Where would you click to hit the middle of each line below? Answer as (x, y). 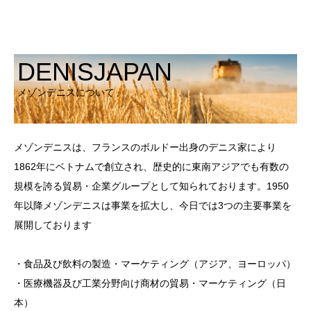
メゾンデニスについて (66, 92)
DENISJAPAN (95, 72)
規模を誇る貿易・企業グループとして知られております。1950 (151, 186)
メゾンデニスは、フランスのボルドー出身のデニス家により (145, 147)
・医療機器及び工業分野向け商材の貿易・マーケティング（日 (150, 283)
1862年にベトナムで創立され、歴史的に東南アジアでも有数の (151, 166)
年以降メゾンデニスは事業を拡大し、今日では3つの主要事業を (153, 205)
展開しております (53, 225)
